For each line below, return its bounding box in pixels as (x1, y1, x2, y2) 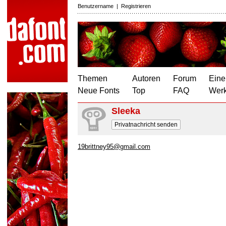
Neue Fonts (78, 86, 120, 95)
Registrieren (121, 3, 151, 9)
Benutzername (78, 3, 114, 9)
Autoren (132, 74, 160, 83)
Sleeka (111, 106, 140, 116)
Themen (78, 74, 107, 83)
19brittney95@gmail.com (78, 143, 150, 150)
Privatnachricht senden (115, 121, 178, 128)
